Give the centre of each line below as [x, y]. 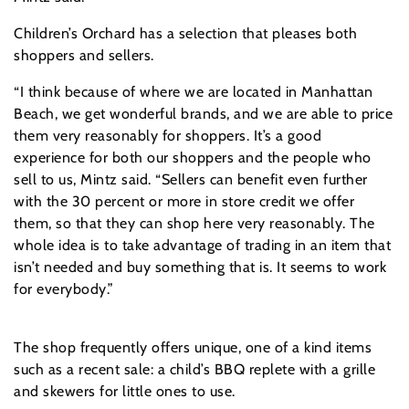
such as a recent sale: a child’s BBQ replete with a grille [194, 369]
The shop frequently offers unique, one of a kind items [193, 347]
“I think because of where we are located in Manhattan [194, 91]
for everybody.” [64, 288]
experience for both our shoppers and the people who [193, 157]
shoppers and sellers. [84, 55]
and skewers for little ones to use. [125, 391]
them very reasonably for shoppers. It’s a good [168, 135]
